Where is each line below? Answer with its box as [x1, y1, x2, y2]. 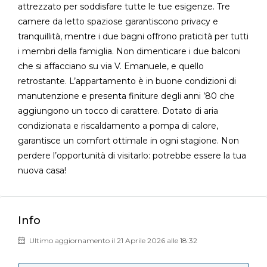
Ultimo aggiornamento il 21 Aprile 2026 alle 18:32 [27, 236, 197, 245]
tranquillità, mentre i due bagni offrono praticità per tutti [18, 31, 249, 42]
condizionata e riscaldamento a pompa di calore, [18, 120, 218, 131]
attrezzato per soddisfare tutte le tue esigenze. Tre [18, 1, 230, 12]
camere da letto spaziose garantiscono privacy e [18, 16, 218, 27]
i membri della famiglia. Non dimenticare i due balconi [18, 46, 241, 57]
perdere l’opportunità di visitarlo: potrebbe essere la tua [18, 150, 246, 161]
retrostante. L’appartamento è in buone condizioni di [18, 76, 236, 86]
